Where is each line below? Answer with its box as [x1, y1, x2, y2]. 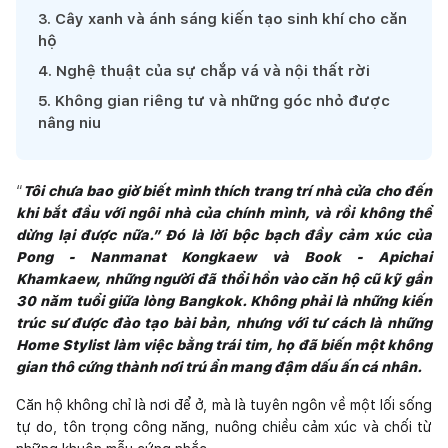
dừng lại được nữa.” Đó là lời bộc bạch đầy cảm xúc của [16, 226, 432, 243]
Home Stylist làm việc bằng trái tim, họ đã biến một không [16, 336, 432, 353]
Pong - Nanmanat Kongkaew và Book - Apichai [16, 248, 432, 265]
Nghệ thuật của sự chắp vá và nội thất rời [56, 61, 370, 80]
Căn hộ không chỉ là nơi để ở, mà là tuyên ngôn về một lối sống [16, 396, 432, 413]
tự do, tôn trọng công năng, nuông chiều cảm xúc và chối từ [16, 418, 432, 435]
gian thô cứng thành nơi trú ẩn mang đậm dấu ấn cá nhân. [16, 358, 422, 375]
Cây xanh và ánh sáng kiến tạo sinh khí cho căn [55, 9, 407, 28]
